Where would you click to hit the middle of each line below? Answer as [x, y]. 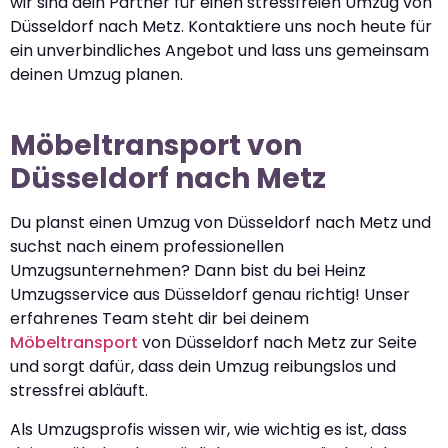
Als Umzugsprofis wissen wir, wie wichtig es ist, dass [208, 429]
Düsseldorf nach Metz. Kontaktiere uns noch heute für [221, 27]
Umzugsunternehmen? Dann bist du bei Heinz [188, 271]
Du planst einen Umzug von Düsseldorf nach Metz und [220, 223]
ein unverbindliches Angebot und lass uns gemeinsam [219, 51]
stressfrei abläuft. [79, 391]
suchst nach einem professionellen [147, 247]
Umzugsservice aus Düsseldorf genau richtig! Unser [210, 295]
